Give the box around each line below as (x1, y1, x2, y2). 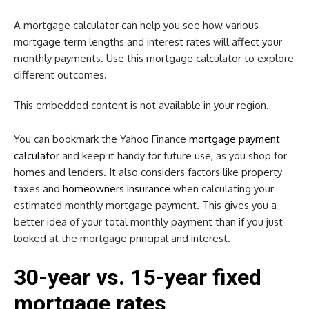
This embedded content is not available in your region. (14, 98, 269, 112)
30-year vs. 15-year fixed (14, 263, 261, 290)
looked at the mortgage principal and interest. (14, 231, 230, 245)
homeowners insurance (63, 181, 170, 195)
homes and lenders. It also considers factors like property (14, 165, 282, 179)
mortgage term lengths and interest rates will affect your (14, 34, 282, 48)
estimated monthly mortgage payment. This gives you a (14, 198, 277, 212)
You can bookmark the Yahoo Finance (14, 132, 186, 146)
